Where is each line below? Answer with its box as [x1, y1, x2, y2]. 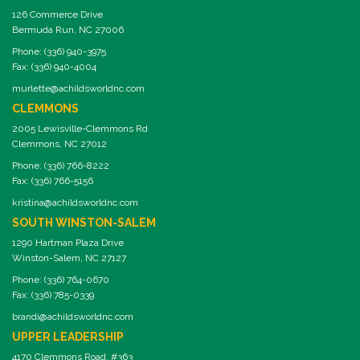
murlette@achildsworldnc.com [12, 82, 145, 94]
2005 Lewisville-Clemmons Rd [12, 122, 148, 134]
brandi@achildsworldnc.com [12, 310, 133, 322]
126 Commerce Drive [12, 8, 103, 20]
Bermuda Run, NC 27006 [12, 23, 124, 35]
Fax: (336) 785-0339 [12, 288, 94, 301]
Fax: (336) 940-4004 [12, 60, 96, 72]
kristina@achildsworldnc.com [12, 196, 138, 208]
